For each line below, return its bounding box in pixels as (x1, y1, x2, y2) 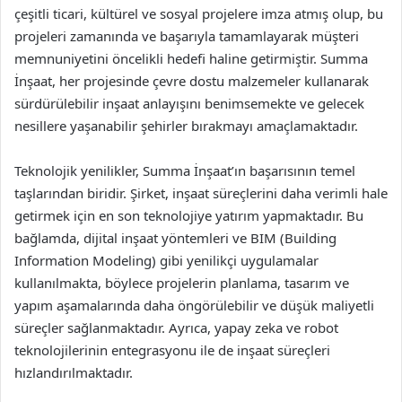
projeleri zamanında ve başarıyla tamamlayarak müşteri (14, 27, 359, 45)
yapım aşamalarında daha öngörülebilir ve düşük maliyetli (14, 296, 374, 314)
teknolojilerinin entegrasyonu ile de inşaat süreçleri (14, 341, 330, 359)
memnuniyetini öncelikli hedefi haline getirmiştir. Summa (14, 49, 368, 67)
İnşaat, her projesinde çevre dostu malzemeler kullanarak (14, 72, 369, 90)
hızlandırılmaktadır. (14, 363, 133, 381)
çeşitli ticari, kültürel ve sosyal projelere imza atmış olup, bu (14, 4, 383, 22)
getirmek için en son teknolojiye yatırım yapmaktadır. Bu (14, 206, 363, 224)
